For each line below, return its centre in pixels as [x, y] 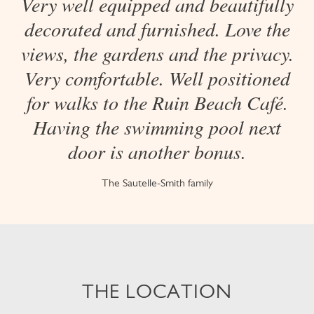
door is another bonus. [157, 151]
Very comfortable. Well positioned [157, 78]
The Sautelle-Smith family [157, 183]
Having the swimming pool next [157, 127]
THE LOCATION [157, 291]
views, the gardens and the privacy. [157, 53]
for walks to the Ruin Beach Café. [157, 102]
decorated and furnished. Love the [157, 29]
